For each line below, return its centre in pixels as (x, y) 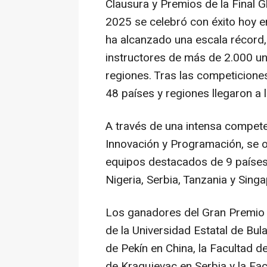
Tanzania (205, 180)
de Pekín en (136, 249)
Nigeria (123, 180)
